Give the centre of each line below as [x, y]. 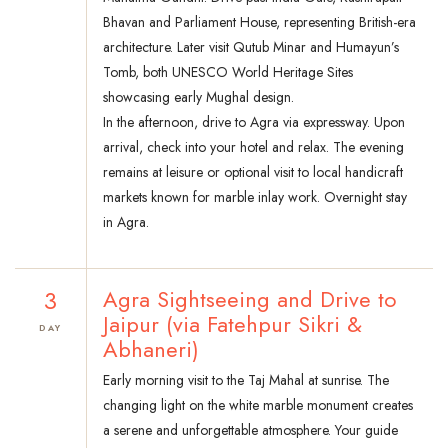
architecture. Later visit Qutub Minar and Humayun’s [251, 47]
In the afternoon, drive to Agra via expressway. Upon [254, 122]
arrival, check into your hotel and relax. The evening [253, 147]
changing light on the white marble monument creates [258, 405]
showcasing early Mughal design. [198, 97]
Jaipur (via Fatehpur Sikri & [232, 324]
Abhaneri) [151, 349]
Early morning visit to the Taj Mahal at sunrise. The [246, 380]
